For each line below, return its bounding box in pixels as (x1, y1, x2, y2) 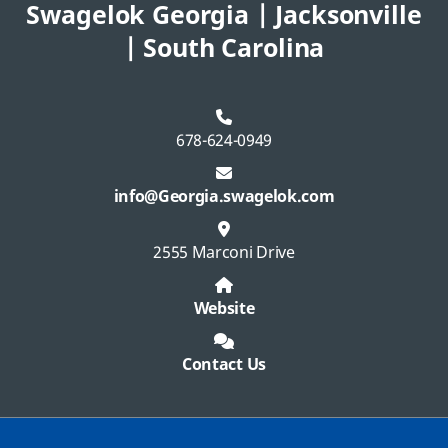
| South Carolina (123, 30, 325, 67)
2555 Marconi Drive (153, 241, 295, 265)
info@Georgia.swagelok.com (113, 185, 335, 209)
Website (193, 297, 255, 321)
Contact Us (182, 353, 266, 377)
